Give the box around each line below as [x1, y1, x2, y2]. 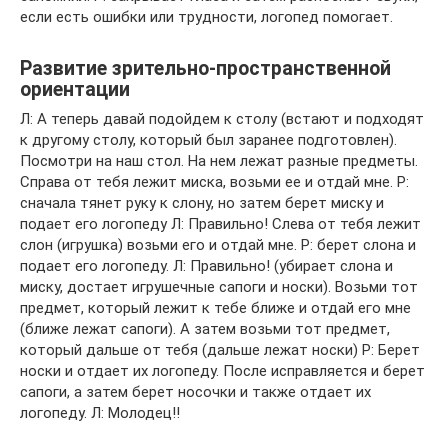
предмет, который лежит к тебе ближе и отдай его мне [20, 299, 411, 318]
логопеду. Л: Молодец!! [20, 404, 180, 423]
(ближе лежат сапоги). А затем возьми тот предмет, [20, 320, 390, 339]
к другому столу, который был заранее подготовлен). [20, 131, 397, 150]
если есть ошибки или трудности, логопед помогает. [20, 8, 393, 27]
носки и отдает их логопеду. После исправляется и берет [20, 362, 425, 381]
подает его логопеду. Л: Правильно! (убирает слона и [20, 257, 393, 276]
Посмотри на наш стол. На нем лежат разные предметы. [20, 152, 418, 171]
